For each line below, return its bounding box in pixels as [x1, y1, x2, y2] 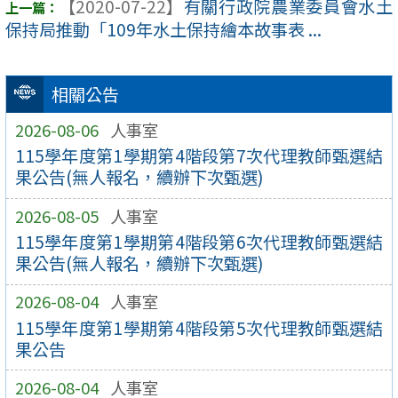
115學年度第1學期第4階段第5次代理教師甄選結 [14, 314, 384, 340]
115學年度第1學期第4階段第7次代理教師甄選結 [14, 143, 384, 169]
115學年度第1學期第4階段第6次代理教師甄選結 [14, 229, 384, 255]
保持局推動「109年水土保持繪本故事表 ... [5, 17, 322, 43]
